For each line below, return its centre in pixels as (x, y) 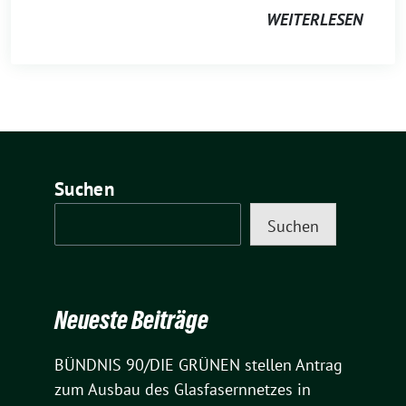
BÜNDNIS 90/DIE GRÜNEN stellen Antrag (198, 364)
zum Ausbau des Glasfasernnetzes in (183, 389)
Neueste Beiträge (131, 319)
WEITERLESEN (314, 20)
